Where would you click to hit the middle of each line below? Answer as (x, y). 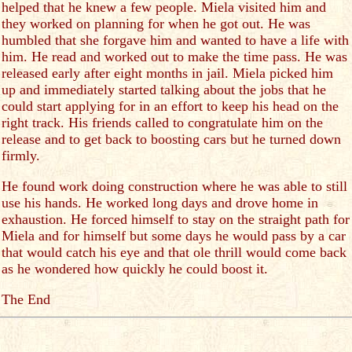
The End (26, 299)
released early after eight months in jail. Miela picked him (167, 73)
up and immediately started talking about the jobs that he (164, 90)
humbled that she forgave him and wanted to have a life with (175, 40)
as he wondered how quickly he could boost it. (135, 269)
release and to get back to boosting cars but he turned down (171, 139)
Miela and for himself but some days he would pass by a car (174, 236)
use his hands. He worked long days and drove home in (160, 203)
